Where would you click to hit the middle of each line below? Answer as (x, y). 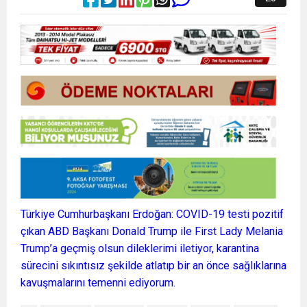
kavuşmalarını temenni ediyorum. (98, 282)
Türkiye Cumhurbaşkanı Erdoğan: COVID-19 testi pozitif (152, 214)
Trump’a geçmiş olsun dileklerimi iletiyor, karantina (140, 248)
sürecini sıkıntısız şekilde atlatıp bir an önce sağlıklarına (153, 265)
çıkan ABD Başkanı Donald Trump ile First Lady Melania (152, 231)
